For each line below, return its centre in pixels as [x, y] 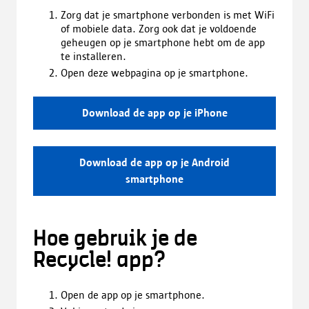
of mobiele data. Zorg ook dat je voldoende [159, 29]
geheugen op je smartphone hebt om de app [163, 43]
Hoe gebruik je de [115, 240]
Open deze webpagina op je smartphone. [154, 73]
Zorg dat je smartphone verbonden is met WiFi [168, 15]
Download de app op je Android [154, 163]
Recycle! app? [99, 261]
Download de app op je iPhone [154, 113]
